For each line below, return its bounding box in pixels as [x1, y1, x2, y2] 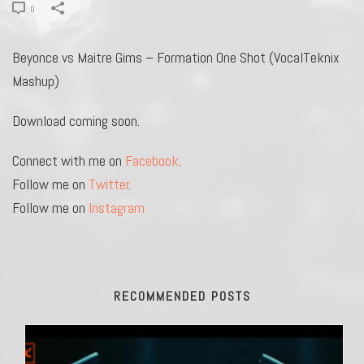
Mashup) [12, 71, 59, 90]
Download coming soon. [12, 110, 140, 130]
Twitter [89, 174, 129, 193]
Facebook [125, 150, 179, 170]
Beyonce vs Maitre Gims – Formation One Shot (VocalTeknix [12, 47, 340, 67]
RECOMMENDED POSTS [113, 287, 251, 305]
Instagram [89, 197, 145, 217]
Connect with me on [12, 150, 125, 170]
